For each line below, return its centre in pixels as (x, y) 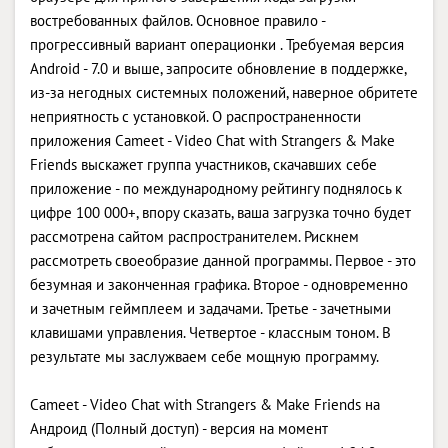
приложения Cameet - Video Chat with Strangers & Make (212, 140)
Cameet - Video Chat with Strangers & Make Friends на (205, 404)
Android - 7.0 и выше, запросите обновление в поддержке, (218, 68)
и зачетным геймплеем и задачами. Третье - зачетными (210, 308)
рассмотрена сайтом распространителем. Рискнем (194, 236)
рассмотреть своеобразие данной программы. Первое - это (223, 260)
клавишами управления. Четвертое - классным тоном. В (210, 332)
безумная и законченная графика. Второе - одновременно (219, 284)
